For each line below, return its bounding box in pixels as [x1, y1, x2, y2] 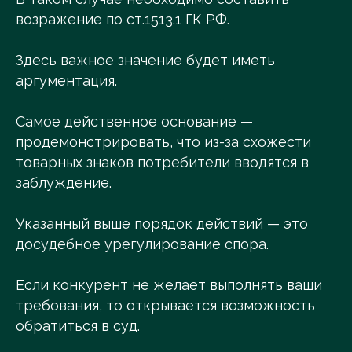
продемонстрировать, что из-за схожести [16, 134, 311, 151]
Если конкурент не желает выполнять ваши [16, 277, 322, 294]
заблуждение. [16, 174, 112, 192]
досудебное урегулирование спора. [16, 236, 269, 253]
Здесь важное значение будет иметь [16, 52, 275, 69]
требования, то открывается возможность [16, 297, 315, 314]
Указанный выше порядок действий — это [16, 215, 308, 233]
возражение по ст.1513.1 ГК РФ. [16, 11, 229, 28]
